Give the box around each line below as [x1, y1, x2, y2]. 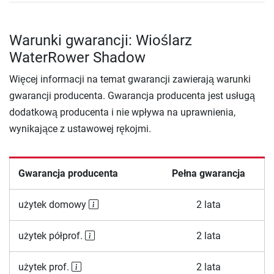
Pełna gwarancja [172, 168, 245, 180]
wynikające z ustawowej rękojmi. [9, 123, 151, 135]
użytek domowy [18, 199, 89, 211]
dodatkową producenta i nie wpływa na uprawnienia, [9, 106, 235, 119]
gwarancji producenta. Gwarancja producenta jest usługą [9, 90, 255, 102]
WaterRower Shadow [9, 49, 146, 67]
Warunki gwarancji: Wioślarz [9, 32, 192, 50]
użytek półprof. [18, 230, 85, 242]
